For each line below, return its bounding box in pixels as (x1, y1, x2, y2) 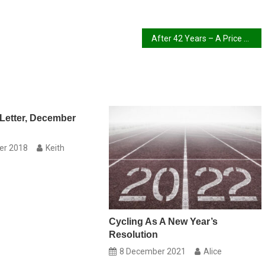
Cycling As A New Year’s (108, 216, 218, 227)
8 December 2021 (119, 247, 186, 257)
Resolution (108, 230, 158, 240)
